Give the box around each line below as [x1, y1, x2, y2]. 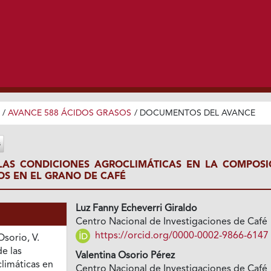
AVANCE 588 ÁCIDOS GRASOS [7, 108, 131, 117]
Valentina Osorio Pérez [76, 251, 175, 261]
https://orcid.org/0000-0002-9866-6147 [93, 230, 269, 241]
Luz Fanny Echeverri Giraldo [76, 204, 198, 214]
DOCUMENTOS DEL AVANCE [139, 108, 255, 117]
